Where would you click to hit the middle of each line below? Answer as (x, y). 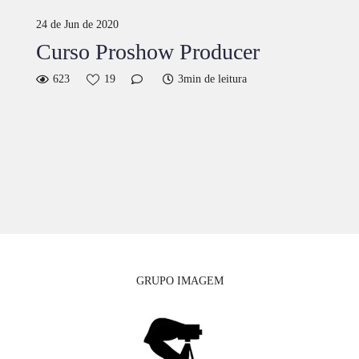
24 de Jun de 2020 (77, 24)
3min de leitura (212, 79)
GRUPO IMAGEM (179, 280)
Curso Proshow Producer (148, 52)
